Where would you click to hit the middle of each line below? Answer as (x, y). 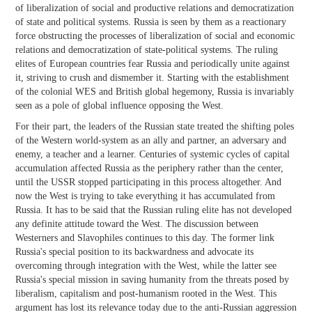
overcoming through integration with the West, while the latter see (146, 266)
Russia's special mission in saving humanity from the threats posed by (152, 280)
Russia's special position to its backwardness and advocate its (134, 252)
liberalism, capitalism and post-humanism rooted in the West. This (146, 294)
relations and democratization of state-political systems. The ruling (147, 50)
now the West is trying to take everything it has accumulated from (145, 196)
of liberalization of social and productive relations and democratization (155, 8)
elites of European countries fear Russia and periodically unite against (153, 64)
